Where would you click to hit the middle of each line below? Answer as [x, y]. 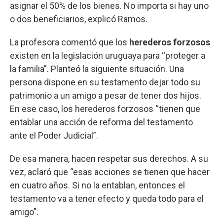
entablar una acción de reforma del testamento [101, 122]
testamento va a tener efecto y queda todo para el [107, 198]
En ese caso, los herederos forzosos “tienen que [105, 109]
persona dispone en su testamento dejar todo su [105, 82]
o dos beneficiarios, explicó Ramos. [79, 19]
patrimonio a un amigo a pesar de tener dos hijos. [106, 95]
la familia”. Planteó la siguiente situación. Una [97, 69]
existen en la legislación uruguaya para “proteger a [108, 55]
